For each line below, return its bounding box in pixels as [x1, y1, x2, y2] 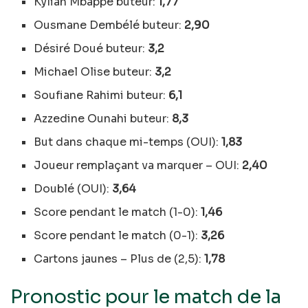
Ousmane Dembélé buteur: [34, 17, 185, 32]
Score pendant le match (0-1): [34, 228, 201, 243]
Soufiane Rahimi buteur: [34, 87, 169, 102]
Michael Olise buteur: [34, 64, 155, 79]
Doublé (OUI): [34, 181, 113, 196]
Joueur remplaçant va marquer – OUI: [34, 157, 243, 173]
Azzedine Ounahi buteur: [34, 111, 173, 126]
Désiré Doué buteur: [34, 41, 148, 56]
